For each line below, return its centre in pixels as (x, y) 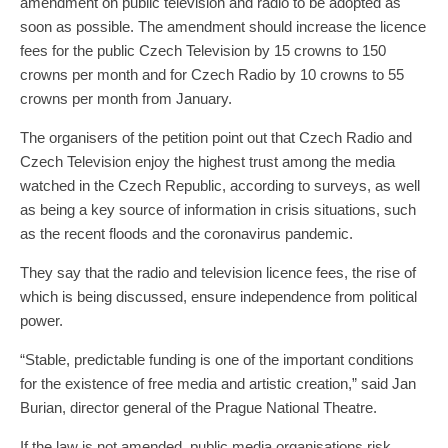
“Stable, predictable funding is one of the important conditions (217, 360)
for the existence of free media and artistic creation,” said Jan (218, 384)
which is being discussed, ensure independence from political (218, 297)
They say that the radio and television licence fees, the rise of (218, 273)
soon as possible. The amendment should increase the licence (223, 27)
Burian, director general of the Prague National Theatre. (198, 408)
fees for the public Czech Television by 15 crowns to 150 (203, 51)
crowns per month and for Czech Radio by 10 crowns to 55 (212, 75)
